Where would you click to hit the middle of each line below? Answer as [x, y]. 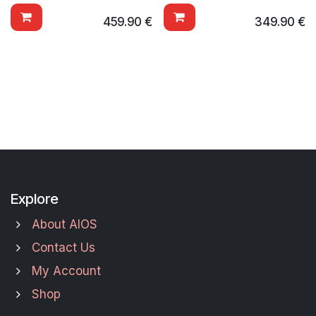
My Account [66, 271]
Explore [35, 199]
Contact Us [63, 248]
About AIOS [64, 224]
